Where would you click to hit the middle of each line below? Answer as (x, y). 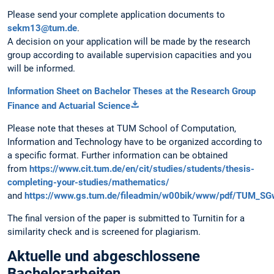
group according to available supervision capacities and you (129, 55)
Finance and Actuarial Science (69, 106)
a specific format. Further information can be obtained (117, 156)
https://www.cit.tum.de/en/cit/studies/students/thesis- (142, 169)
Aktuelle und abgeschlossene (104, 257)
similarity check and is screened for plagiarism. (104, 232)
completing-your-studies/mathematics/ (88, 183)
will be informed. (41, 68)
